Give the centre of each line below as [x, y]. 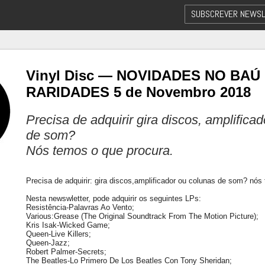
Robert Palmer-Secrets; [66, 252]
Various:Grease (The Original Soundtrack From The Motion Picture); [142, 216]
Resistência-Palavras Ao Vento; [80, 207]
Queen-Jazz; [48, 243]
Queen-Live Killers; [59, 234]
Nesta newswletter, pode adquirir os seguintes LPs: [114, 198]
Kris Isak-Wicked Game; [68, 225]
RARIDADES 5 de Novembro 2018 [138, 92]
